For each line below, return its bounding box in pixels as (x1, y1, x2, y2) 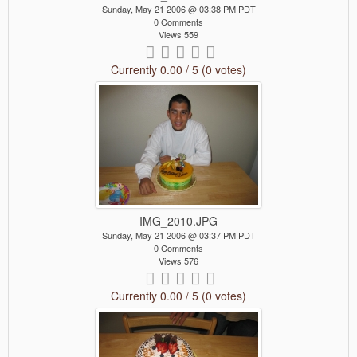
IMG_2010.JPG (139, 213, 218, 229)
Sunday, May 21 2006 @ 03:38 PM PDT (101, 2, 256, 15)
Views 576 (159, 254, 198, 268)
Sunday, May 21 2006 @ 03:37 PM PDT (101, 229, 256, 242)
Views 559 (159, 28, 198, 41)
